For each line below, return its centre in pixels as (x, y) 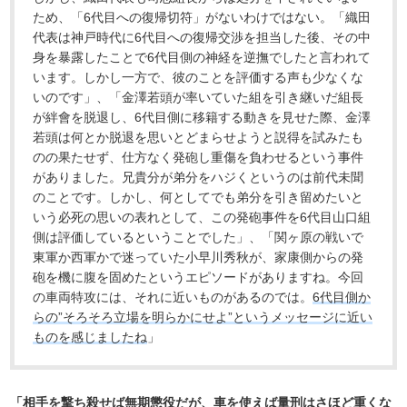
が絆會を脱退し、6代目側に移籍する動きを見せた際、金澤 (202, 118)
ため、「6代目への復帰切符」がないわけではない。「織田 (202, 18)
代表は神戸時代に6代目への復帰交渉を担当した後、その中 (202, 38)
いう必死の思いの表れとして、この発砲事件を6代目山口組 (202, 218)
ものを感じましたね (90, 338)
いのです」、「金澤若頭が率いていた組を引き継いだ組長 (199, 98)
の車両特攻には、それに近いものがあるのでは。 (173, 298)
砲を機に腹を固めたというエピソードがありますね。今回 (199, 278)
